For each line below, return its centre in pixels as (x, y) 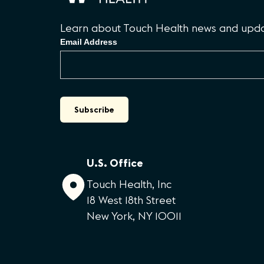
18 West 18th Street (131, 200)
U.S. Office (115, 163)
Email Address (89, 42)
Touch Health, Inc (129, 184)
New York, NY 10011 (134, 216)
